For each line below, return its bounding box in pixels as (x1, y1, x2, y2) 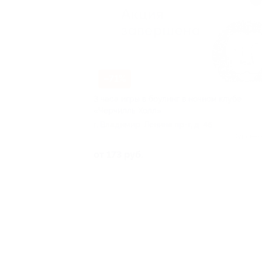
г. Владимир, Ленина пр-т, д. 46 (94, 120, 213, 130)
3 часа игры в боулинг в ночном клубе (94, 94, 242, 104)
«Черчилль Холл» (94, 106, 161, 116)
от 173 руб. (94, 149, 143, 161)
